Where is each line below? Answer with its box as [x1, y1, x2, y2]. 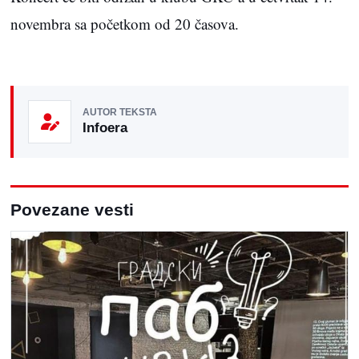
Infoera [83, 120, 127, 136]
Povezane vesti [10, 200, 134, 219]
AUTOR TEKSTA [83, 107, 157, 119]
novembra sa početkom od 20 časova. [10, 13, 239, 34]
